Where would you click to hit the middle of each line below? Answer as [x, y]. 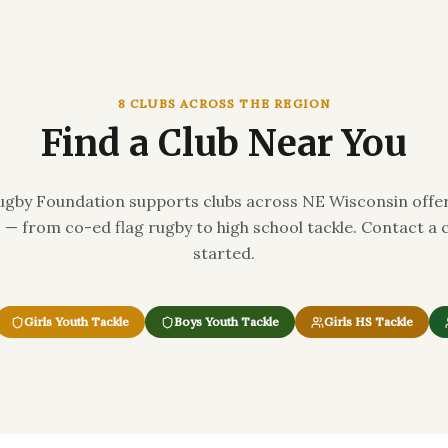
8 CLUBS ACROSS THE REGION [224, 103]
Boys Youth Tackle [226, 321]
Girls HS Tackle [368, 321]
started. [224, 253]
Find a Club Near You [224, 143]
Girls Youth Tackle [76, 321]
